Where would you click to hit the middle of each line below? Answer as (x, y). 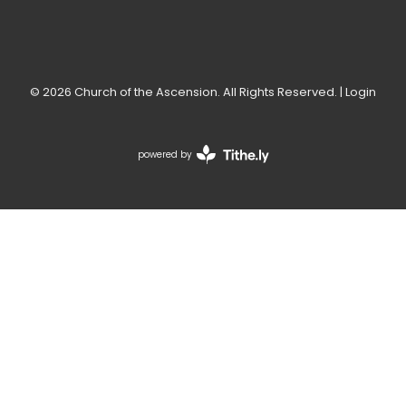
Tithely (217, 200)
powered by (164, 154)
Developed (226, 173)
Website (221, 159)
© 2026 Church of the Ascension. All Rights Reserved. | (188, 92)
